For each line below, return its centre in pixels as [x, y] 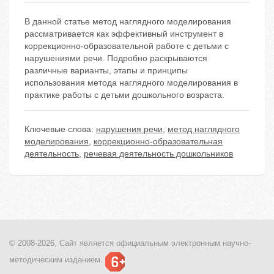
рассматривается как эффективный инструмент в [124, 34]
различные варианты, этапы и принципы [106, 71]
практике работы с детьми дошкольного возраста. [124, 95]
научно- [235, 243]
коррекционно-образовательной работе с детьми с [127, 46]
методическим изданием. [56, 260]
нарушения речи [129, 129]
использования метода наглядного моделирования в [131, 83]
